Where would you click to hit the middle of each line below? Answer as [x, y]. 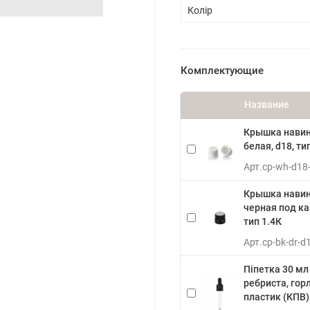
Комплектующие [222, 70]
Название [266, 105]
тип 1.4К [262, 222]
